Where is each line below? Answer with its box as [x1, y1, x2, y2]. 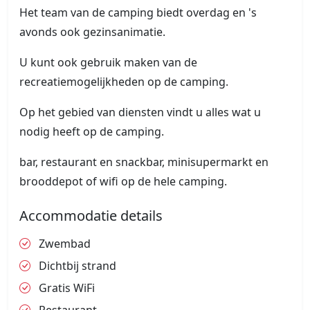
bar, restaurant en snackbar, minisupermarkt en [19, 154, 268, 170]
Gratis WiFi [36, 280, 95, 296]
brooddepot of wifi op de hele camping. [19, 174, 227, 190]
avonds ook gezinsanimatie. [19, 24, 165, 40]
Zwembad [36, 236, 91, 252]
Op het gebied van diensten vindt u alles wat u [19, 104, 261, 120]
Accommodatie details [19, 206, 163, 226]
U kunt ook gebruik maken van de [19, 55, 197, 71]
